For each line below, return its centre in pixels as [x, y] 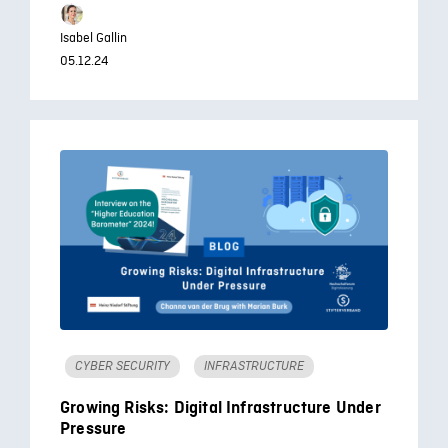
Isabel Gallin [93, 38]
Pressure [93, 429]
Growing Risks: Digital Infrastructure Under [220, 408]
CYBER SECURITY [122, 366]
